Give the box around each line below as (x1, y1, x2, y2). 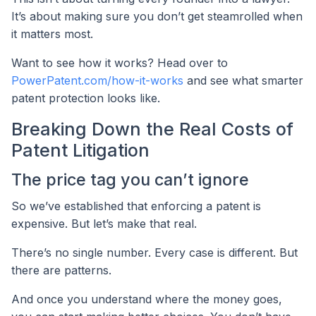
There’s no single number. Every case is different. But (11, 245, 298, 260)
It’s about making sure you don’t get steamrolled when (11, 9, 303, 24)
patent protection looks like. (11, 91, 160, 106)
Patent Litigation (11, 140, 150, 162)
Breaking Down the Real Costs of (11, 119, 293, 140)
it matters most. (11, 27, 93, 42)
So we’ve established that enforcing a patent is (11, 199, 261, 214)
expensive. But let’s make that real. (11, 217, 197, 231)
